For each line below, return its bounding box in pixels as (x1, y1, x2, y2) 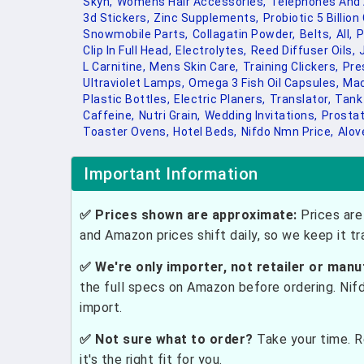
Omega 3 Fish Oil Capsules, (188, 76, 339, 89)
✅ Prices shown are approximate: (80, 207, 297, 223)
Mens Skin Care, (149, 60, 239, 73)
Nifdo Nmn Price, (240, 125, 334, 138)
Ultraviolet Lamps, (83, 76, 184, 89)
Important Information (84, 164, 258, 184)
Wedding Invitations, (204, 109, 318, 122)
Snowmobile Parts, (83, 28, 188, 41)
